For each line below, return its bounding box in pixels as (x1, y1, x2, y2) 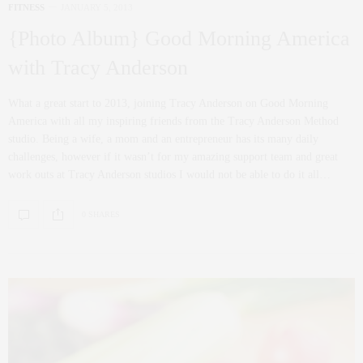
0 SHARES (82, 210, 120, 220)
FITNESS (8, 2, 45, 12)
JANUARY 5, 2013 (61, 2, 133, 12)
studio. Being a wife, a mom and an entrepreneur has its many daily (8, 132, 318, 145)
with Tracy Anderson (8, 55, 188, 79)
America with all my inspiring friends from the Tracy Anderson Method (8, 114, 339, 127)
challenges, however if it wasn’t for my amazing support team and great (8, 150, 338, 163)
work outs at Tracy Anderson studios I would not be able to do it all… (8, 168, 331, 181)
